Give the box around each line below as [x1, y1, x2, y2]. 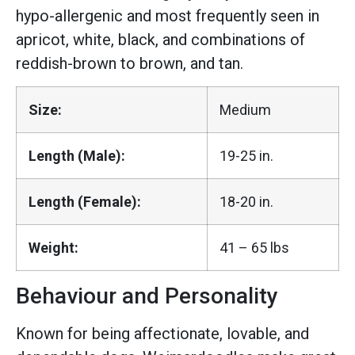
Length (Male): [29, 147, 125, 165]
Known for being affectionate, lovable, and [16, 324, 309, 344]
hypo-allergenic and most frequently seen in [16, 6, 319, 25]
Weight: [29, 239, 78, 257]
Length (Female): [29, 193, 141, 211]
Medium [219, 101, 271, 119]
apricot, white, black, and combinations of [16, 30, 305, 49]
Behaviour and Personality [16, 283, 278, 310]
